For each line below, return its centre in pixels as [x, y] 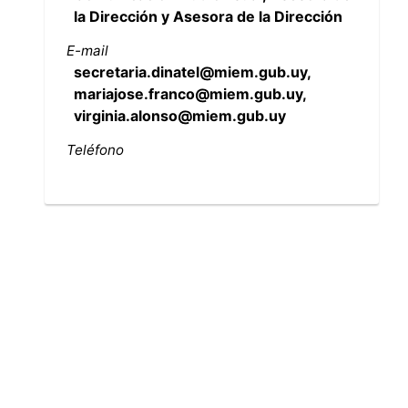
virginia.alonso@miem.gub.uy [179, 115]
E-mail [87, 50]
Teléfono [95, 149]
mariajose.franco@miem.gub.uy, [189, 93]
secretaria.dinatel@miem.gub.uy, [192, 71]
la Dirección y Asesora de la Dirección [208, 16]
